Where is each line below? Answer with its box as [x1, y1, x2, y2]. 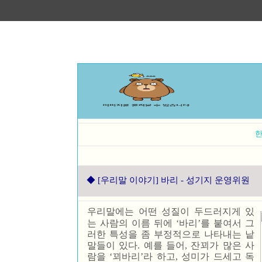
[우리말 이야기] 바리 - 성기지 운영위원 [98, 175, 250, 185]
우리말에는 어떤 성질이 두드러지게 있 [87, 206, 254, 216]
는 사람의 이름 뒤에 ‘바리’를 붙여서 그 [87, 218, 254, 228]
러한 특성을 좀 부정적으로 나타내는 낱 [87, 229, 254, 239]
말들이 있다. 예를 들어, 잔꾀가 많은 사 [87, 240, 254, 250]
